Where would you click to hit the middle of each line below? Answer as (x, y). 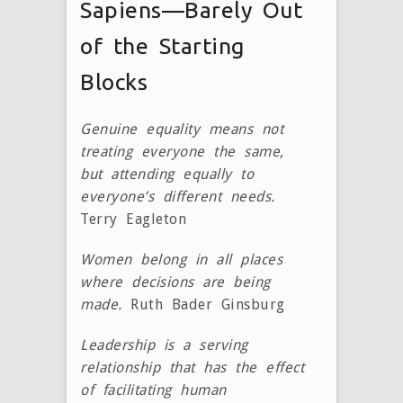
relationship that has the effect (192, 367)
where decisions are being (175, 282)
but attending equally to (167, 174)
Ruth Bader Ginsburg (203, 304)
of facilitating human (153, 390)
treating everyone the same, (182, 151)
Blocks (114, 81)
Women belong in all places (181, 259)
